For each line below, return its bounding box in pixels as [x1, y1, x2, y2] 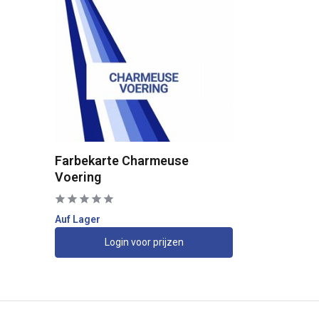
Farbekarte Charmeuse [55, 152, 189, 168]
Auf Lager [55, 213, 100, 225]
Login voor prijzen [104, 236, 184, 248]
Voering [55, 169, 101, 184]
